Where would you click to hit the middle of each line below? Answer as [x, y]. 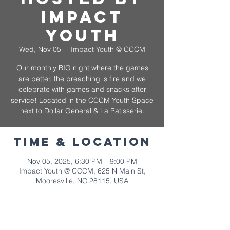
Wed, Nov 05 [40, 49]
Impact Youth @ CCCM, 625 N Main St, [82, 171]
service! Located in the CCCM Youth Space [82, 100]
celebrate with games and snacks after [82, 89]
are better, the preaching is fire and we [82, 79]
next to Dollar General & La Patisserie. [82, 111]
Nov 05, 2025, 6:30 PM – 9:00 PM [82, 161]
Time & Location [82, 142]
